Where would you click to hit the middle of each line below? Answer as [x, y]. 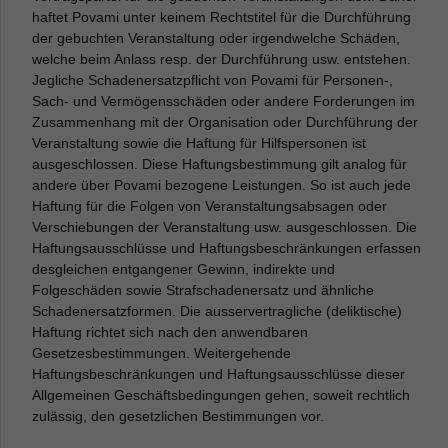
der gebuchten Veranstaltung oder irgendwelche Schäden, [216, 38]
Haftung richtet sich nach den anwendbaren [170, 332]
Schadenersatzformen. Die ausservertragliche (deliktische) [217, 311]
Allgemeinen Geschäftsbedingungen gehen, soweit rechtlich [221, 395]
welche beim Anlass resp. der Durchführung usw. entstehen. [222, 59]
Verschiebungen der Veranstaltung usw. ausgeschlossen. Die [225, 227]
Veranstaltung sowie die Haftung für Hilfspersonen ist [199, 143]
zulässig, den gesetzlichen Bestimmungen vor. [178, 416]
